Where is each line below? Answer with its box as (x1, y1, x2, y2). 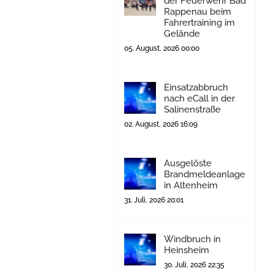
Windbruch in (163, 234, 221, 245)
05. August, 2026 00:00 (124, 44, 199, 53)
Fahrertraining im (163, 17, 235, 29)
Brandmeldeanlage (163, 169, 245, 180)
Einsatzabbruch (163, 82, 228, 94)
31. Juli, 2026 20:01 (124, 196, 183, 205)
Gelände (163, 28, 200, 40)
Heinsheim (163, 245, 209, 256)
